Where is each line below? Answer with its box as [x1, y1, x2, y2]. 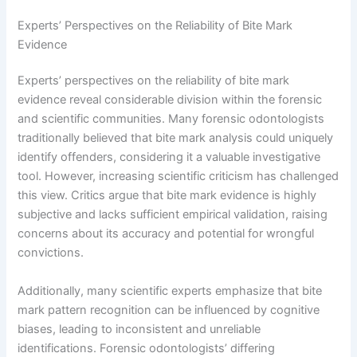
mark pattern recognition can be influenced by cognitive [18, 302, 320, 317]
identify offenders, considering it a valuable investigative [18, 150, 321, 165]
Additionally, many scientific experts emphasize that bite [18, 283, 323, 298]
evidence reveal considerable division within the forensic [18, 92, 323, 108]
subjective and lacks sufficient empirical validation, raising [18, 207, 328, 222]
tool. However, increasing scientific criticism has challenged [18, 169, 339, 184]
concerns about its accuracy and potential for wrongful [18, 226, 315, 241]
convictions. [18, 245, 84, 261]
